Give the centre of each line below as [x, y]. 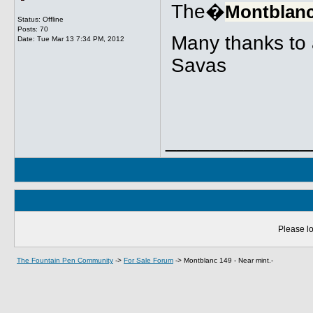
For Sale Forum [148, 260]
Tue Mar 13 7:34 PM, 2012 [81, 39]
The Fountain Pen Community [65, 260]
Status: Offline [41, 19]
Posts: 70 [33, 29]
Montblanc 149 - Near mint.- [228, 260]
